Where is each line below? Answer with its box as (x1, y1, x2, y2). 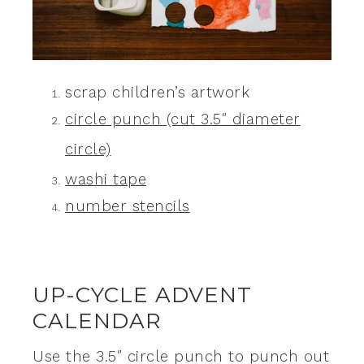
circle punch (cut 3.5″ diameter (65, 110, 301, 128)
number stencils (65, 197, 190, 215)
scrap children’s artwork (65, 83, 249, 102)
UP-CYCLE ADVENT (32, 281, 252, 308)
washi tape (65, 170, 146, 188)
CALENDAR (32, 307, 162, 334)
